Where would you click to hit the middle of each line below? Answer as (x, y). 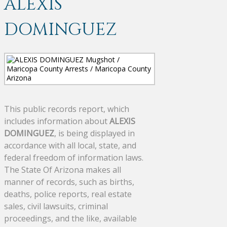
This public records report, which (67, 109)
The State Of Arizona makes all (63, 169)
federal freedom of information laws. (74, 157)
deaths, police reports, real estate (68, 194)
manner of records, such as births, (69, 182)
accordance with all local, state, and (70, 145)
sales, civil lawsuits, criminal (56, 206)
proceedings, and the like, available (70, 218)
